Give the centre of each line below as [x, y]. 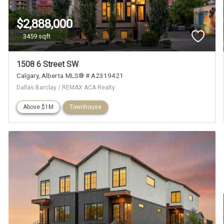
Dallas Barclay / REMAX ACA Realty [66, 87]
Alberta [53, 75]
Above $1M [38, 107]
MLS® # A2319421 [95, 75]
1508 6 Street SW [48, 64]
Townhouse [86, 107]
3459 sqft [37, 36]
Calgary [28, 75]
